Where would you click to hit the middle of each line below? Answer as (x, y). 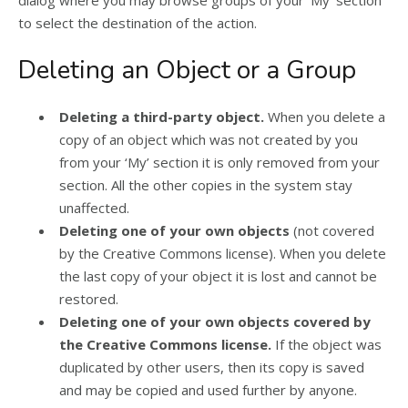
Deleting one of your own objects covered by (215, 321)
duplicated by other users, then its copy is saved (212, 367)
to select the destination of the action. (138, 22)
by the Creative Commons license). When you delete (223, 253)
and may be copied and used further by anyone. (208, 389)
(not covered (332, 230)
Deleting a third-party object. (162, 116)
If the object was (326, 344)
